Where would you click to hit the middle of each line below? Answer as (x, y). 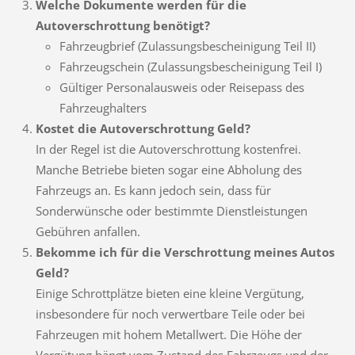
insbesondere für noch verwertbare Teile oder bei (170, 314)
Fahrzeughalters (103, 108)
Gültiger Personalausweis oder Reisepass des (181, 88)
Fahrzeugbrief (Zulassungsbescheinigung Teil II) (187, 46)
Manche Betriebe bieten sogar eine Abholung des (168, 170)
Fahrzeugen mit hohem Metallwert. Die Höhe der (168, 335)
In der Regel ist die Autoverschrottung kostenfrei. (168, 149)
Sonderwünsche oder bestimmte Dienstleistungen (171, 211)
